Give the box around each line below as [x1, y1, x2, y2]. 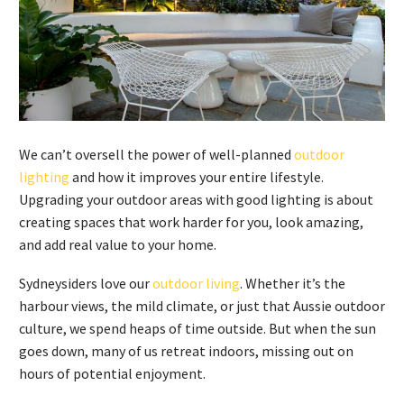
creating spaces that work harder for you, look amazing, [19, 213, 363, 232]
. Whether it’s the [240, 273, 345, 292]
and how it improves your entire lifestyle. [69, 168, 324, 187]
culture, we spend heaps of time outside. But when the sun [19, 318, 376, 337]
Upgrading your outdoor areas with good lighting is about [19, 190, 373, 209]
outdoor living [152, 273, 240, 292]
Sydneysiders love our [19, 273, 152, 292]
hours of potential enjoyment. [19, 363, 206, 382]
